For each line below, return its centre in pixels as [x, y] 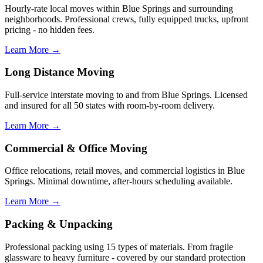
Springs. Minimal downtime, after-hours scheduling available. [119, 181]
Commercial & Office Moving [76, 148]
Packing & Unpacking [59, 224]
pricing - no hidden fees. [50, 29]
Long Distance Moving [60, 72]
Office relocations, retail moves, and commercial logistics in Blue [125, 171]
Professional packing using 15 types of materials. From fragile [119, 247]
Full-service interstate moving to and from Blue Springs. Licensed [126, 95]
